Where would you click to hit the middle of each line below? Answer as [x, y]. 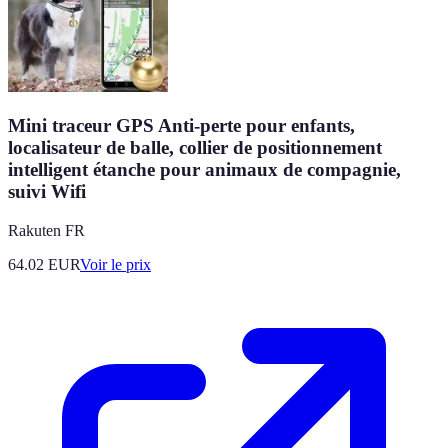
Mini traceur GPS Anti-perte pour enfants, [181, 125]
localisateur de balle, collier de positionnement [195, 147]
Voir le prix [115, 264]
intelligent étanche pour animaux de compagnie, [204, 169]
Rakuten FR [46, 230]
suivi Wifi [47, 191]
